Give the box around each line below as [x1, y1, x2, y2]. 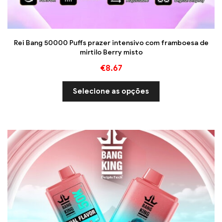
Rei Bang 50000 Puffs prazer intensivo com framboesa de [13, 38, 209, 47]
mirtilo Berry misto [79, 48, 143, 56]
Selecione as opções [73, 86, 149, 96]
